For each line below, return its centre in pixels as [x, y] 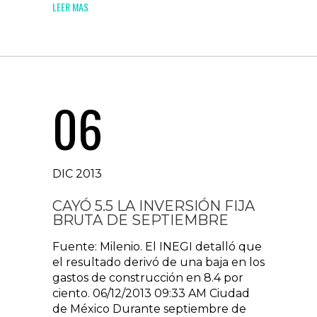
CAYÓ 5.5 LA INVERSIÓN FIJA [154, 206]
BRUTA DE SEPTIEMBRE [140, 220]
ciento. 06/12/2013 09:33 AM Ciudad [151, 293]
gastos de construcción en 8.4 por [148, 278]
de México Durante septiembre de [149, 309]
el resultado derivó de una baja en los [158, 262]
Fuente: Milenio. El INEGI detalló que [157, 247]
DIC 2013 [77, 174]
